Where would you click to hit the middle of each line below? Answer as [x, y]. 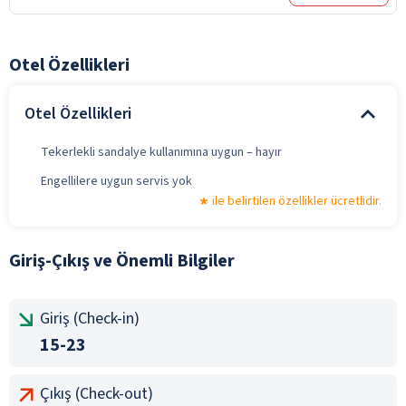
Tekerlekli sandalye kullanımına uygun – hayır [161, 152]
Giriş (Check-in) [90, 318]
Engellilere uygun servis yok [116, 181]
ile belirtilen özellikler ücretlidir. [297, 201]
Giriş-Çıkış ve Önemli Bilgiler [122, 261]
